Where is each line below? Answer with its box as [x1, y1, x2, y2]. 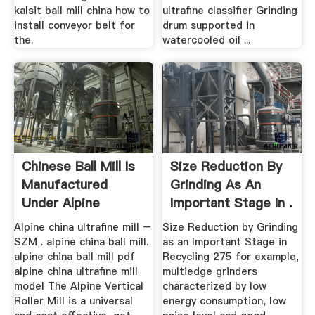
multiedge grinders [162, 264, 258, 279]
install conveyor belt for [13, 18, 135, 33]
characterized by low [162, 279, 267, 294]
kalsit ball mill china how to [13, 4, 150, 18]
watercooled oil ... [162, 33, 251, 48]
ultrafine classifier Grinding [162, 4, 298, 18]
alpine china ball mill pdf [13, 250, 135, 264]
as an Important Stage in [162, 235, 288, 250]
